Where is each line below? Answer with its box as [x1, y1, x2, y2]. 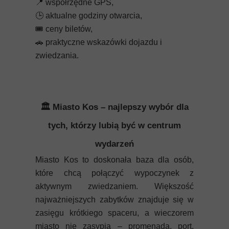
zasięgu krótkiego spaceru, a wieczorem [35, 209, 194, 217]
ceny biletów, [43, 25, 93, 33]
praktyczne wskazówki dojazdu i [43, 38, 162, 47]
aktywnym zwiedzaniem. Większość [35, 182, 194, 191]
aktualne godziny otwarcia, [43, 11, 142, 20]
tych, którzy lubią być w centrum [48, 121, 181, 130]
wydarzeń [95, 139, 134, 149]
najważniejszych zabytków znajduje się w [35, 195, 194, 204]
